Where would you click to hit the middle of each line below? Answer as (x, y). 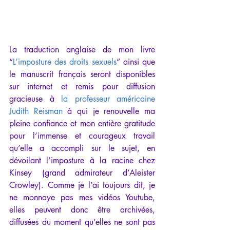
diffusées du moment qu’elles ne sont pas (82, 222)
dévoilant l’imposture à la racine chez (82, 160)
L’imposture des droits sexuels (65, 62)
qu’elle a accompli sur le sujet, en (82, 148)
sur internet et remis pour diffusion (82, 86)
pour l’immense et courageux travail (82, 136)
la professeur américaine (108, 99)
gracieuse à (35, 99)
